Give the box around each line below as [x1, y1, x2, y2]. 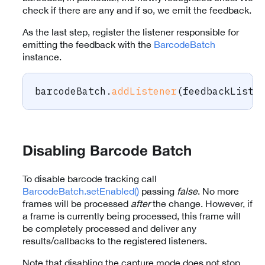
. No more [198, 185, 239, 196]
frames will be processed [22, 198, 131, 209]
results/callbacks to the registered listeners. [22, 235, 207, 246]
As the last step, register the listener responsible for [22, 26, 239, 37]
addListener [112, 85, 177, 97]
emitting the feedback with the [22, 38, 154, 50]
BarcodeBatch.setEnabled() [22, 185, 139, 196]
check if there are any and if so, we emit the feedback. [22, 4, 251, 15]
